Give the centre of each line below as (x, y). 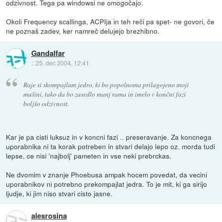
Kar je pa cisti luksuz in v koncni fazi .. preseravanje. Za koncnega (109, 137)
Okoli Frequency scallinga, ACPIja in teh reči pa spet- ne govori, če (111, 22)
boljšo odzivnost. (46, 103)
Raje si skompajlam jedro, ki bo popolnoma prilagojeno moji (106, 84)
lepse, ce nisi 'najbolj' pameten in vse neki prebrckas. (89, 155)
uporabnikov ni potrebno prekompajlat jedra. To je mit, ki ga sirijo (107, 184)
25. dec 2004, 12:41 (62, 63)
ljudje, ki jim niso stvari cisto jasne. (59, 193)
